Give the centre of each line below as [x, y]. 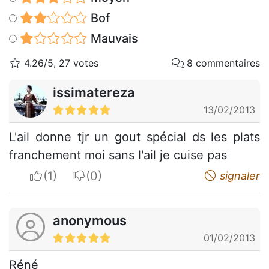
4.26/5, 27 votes [60, 63]
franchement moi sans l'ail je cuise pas [118, 155]
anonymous [90, 221]
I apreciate [72, 176]
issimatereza [94, 93]
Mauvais [113, 39]
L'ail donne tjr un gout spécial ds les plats [134, 137]
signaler [238, 176]
